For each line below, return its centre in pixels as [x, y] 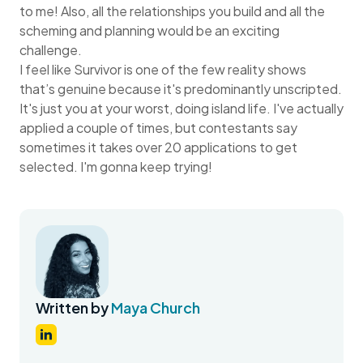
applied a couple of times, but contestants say [158, 128]
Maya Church [156, 308]
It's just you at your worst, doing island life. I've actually [181, 109]
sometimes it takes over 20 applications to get [158, 147]
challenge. [51, 50]
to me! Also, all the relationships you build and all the [172, 11]
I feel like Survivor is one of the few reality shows [163, 70]
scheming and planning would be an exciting [149, 31]
